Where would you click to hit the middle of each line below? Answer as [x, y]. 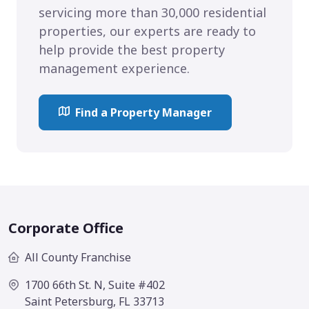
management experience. [114, 68]
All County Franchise [78, 258]
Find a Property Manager [143, 112]
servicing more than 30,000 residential [152, 12]
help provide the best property [132, 49]
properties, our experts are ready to [147, 31]
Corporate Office [66, 228]
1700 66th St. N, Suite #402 [95, 285]
